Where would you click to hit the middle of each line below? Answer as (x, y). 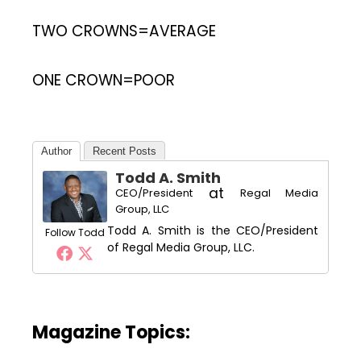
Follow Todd (75, 232)
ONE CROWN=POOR (104, 81)
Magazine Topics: (111, 332)
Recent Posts (124, 151)
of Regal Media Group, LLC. (181, 247)
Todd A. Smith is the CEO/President (213, 230)
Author (56, 151)
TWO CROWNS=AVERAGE (124, 31)
